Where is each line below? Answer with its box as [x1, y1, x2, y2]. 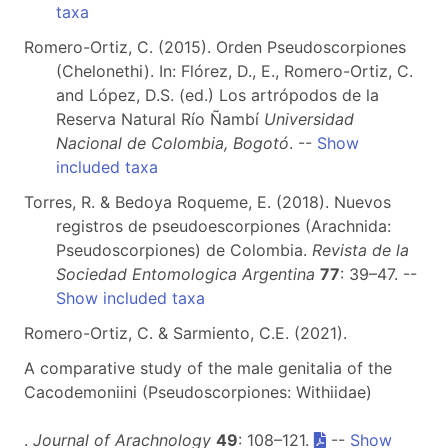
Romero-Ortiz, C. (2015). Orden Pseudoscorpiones [24, 37, 406, 57]
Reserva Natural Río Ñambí [56, 109, 264, 129]
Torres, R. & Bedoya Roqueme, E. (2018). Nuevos [24, 192, 391, 212]
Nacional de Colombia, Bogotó [56, 133, 289, 153]
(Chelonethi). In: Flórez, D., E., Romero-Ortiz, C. [56, 61, 413, 81]
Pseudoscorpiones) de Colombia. [56, 240, 312, 260]
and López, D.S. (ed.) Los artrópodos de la [56, 85, 379, 105]
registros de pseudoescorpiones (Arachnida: [56, 216, 391, 236]
